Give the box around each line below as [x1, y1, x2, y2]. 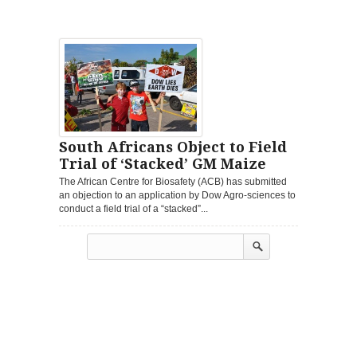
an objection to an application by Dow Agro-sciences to [59, 189, 296, 201]
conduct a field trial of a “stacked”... [59, 202, 208, 214]
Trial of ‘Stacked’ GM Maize [59, 155, 266, 172]
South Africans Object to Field [59, 138, 287, 155]
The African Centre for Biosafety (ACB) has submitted [59, 175, 287, 187]
